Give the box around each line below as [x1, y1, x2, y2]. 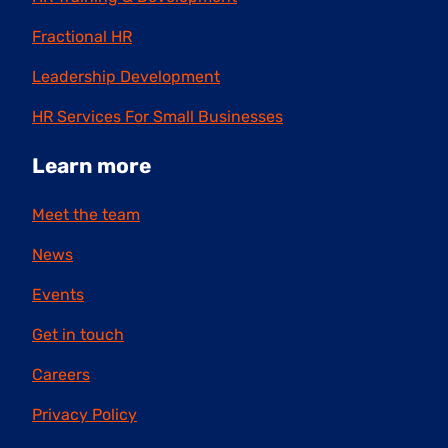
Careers [32, 365, 90, 385]
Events [32, 285, 84, 305]
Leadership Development [32, 67, 220, 87]
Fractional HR [32, 27, 132, 47]
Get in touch [32, 325, 124, 345]
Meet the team [32, 205, 140, 225]
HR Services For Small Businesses [32, 107, 283, 127]
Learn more [32, 153, 151, 179]
